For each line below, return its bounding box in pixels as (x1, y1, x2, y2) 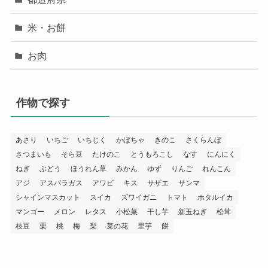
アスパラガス (39, 179, 83, 188)
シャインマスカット (15, 193, 80, 202)
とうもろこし (130, 150, 173, 159)
